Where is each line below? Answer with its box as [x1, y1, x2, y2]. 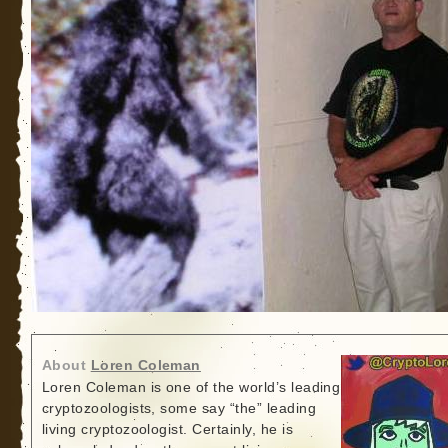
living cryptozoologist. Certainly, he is [41, 421, 294, 437]
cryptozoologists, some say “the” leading [41, 400, 317, 416]
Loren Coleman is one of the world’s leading [41, 379, 341, 395]
